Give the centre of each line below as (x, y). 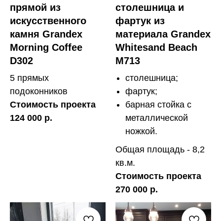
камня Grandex (46, 34)
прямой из (35, 7)
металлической (157, 118)
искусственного (48, 20)
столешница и (150, 7)
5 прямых (29, 78)
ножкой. (141, 131)
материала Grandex (163, 34)
